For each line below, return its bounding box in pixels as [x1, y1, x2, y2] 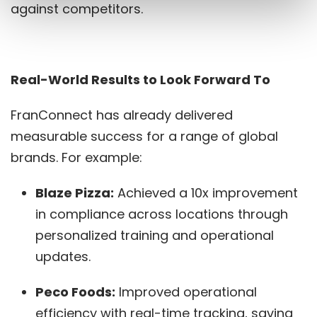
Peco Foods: [35, 282, 115, 301]
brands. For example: [11, 148, 146, 166]
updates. [35, 247, 94, 265]
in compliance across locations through [35, 204, 288, 223]
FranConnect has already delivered [11, 105, 233, 124]
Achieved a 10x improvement [114, 183, 298, 202]
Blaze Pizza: [35, 183, 114, 202]
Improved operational [115, 282, 257, 301]
